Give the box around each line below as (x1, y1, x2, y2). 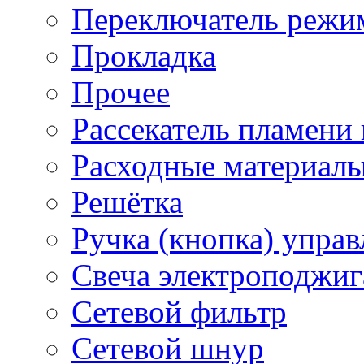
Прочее (71, 75, 170, 110)
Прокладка (71, 38, 216, 73)
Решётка (71, 184, 183, 219)
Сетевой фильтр (71, 294, 287, 329)
